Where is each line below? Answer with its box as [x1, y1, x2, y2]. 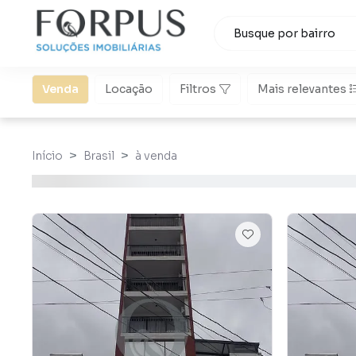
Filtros [180, 81, 216, 96]
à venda [135, 149, 177, 163]
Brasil [83, 149, 114, 163]
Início [32, 149, 63, 163]
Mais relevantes [257, 81, 346, 96]
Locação [105, 81, 153, 96]
